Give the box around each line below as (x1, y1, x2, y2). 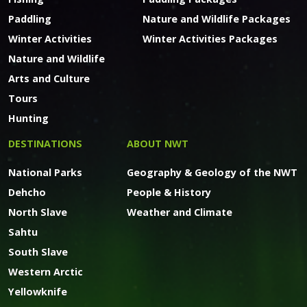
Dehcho (8, 185, 46, 199)
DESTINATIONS (8, 136, 82, 150)
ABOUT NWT (127, 136, 188, 150)
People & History (127, 185, 211, 199)
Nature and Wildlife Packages (143, 12, 291, 25)
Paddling (8, 12, 51, 25)
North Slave (8, 205, 67, 219)
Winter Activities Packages (143, 32, 278, 45)
